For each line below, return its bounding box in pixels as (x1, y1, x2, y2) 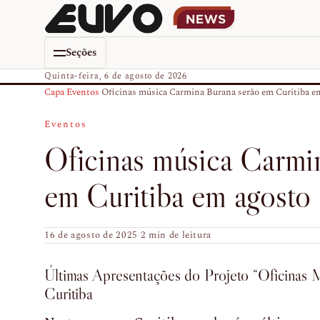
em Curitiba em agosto (44, 175, 311, 216)
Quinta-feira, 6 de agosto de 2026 (44, 69, 187, 83)
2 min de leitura (140, 228, 212, 242)
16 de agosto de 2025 (44, 228, 138, 242)
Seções (66, 44, 97, 61)
